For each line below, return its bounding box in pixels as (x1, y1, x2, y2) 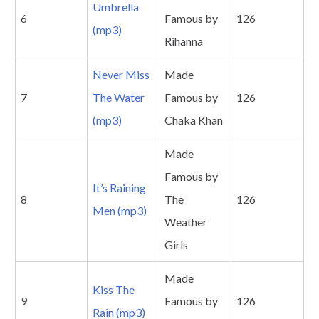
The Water (93, 90, 145, 105)
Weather (164, 215, 207, 229)
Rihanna (164, 34, 203, 48)
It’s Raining (93, 181, 146, 195)
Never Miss (93, 68, 150, 82)
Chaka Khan (164, 113, 223, 127)
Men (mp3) (93, 204, 147, 218)
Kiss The (93, 283, 135, 297)
